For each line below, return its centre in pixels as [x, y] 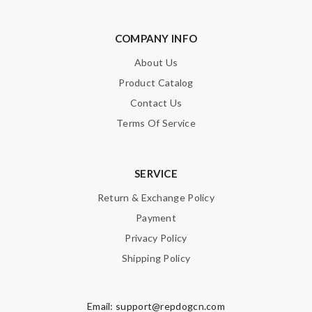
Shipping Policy [156, 258]
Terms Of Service [156, 123]
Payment [156, 218]
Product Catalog [156, 83]
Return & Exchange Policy [156, 197]
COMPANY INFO [156, 38]
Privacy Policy [156, 238]
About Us [156, 62]
